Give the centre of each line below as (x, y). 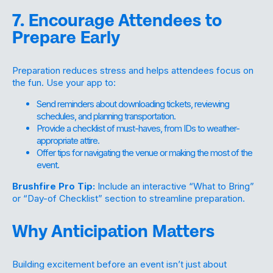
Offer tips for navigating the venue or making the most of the (144, 152)
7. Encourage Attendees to (117, 20)
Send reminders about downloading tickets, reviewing (133, 104)
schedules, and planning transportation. (106, 116)
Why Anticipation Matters (113, 231)
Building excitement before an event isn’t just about (119, 264)
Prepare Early (66, 37)
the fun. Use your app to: (64, 82)
